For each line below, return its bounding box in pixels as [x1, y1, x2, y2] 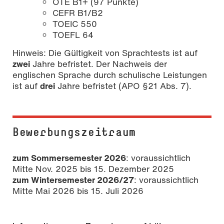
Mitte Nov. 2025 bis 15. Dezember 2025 [12, 162, 174, 175]
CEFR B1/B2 [52, 6, 103, 19]
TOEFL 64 [52, 28, 93, 41]
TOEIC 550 [52, 17, 97, 30]
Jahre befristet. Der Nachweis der [30, 57, 167, 70]
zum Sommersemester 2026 [12, 151, 126, 164]
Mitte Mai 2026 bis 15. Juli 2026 [12, 184, 143, 197]
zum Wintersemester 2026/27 [12, 173, 134, 186]
